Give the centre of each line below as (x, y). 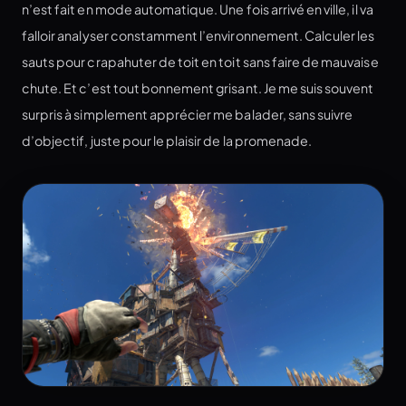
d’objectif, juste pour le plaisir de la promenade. (167, 141)
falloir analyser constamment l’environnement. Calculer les (198, 36)
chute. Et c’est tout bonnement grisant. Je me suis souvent (198, 88)
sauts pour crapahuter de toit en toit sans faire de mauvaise (200, 62)
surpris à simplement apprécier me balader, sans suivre (188, 115)
